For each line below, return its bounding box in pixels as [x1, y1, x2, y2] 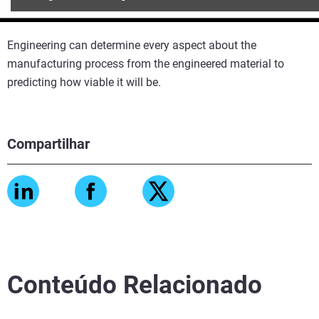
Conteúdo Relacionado [7, 270, 262, 300]
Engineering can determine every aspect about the [7, 38, 256, 52]
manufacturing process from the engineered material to [7, 56, 284, 70]
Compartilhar [7, 135, 90, 152]
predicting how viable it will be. [7, 75, 161, 89]
